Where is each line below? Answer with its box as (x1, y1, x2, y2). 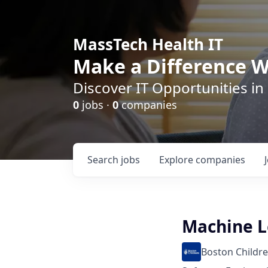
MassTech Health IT (73, 33, 223, 55)
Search (87, 153, 121, 166)
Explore (159, 153, 196, 166)
